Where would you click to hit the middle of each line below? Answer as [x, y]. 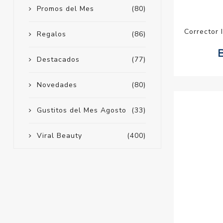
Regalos [51, 34]
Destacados [58, 60]
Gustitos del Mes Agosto [81, 111]
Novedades [57, 85]
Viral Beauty [59, 136]
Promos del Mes [65, 9]
